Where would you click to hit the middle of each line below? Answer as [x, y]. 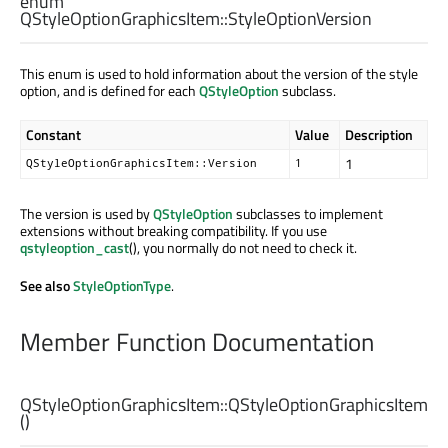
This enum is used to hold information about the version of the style [219, 73]
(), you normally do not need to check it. [243, 247]
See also [46, 285]
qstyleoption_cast [74, 247]
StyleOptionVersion [300, 18]
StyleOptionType [122, 285]
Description [379, 134]
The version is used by [86, 213]
